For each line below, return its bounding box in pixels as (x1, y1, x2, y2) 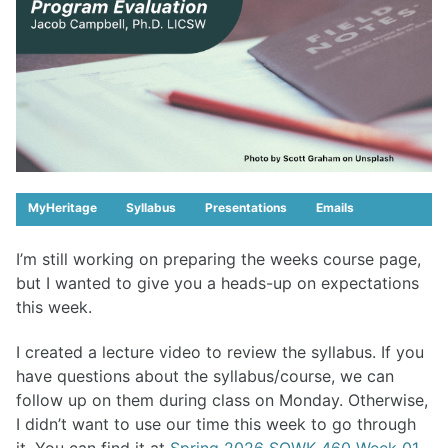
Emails (316, 199, 354, 215)
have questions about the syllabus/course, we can (16, 365, 394, 386)
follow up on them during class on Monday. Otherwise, (16, 389, 428, 410)
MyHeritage (28, 199, 97, 215)
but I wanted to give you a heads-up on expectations (16, 272, 419, 293)
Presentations (205, 199, 287, 215)
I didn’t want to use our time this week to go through (16, 413, 416, 434)
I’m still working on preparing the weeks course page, (16, 248, 421, 269)
